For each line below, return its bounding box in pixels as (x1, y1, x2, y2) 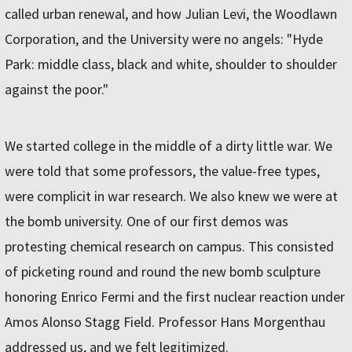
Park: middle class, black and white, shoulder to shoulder (5, 55, 337, 74)
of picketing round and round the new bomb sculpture (5, 262, 321, 281)
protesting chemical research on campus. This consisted (5, 237, 334, 256)
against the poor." (5, 80, 108, 99)
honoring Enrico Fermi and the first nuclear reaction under (5, 288, 345, 306)
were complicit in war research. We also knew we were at (5, 187, 338, 206)
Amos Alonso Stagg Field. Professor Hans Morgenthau (5, 313, 325, 332)
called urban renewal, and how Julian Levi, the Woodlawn (5, 5, 337, 24)
